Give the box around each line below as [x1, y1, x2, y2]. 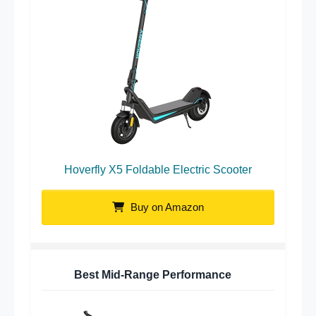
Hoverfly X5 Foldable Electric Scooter [64, 164, 252, 176]
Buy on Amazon [128, 201, 204, 214]
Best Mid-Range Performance [74, 269, 231, 281]
